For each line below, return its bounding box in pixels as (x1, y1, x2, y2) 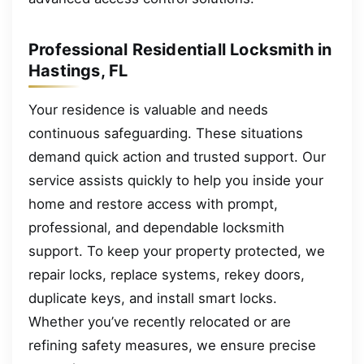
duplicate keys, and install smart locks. (28, 289, 277, 306)
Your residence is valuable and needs (28, 101, 268, 118)
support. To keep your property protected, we (28, 242, 325, 259)
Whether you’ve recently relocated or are (28, 313, 291, 330)
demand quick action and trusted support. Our (28, 148, 326, 165)
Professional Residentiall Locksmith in (28, 39, 332, 59)
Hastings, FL (28, 60, 128, 80)
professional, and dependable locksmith (28, 219, 284, 236)
